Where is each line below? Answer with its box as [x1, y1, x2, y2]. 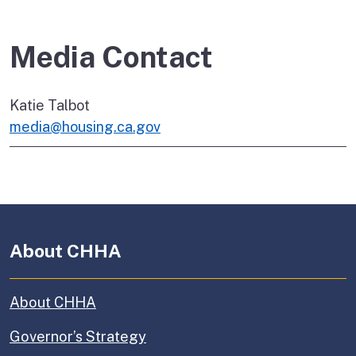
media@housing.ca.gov [10, 118, 161, 136]
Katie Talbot [10, 97, 90, 114]
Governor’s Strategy [10, 328, 146, 346]
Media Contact [10, 39, 213, 74]
